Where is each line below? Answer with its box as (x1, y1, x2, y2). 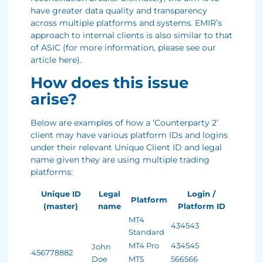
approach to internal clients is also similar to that (31, 29, 232, 41)
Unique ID (41, 189, 81, 198)
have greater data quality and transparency (31, 5, 207, 16)
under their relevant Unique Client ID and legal (31, 142, 222, 153)
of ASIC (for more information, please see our (31, 42, 216, 53)
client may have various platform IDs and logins (31, 130, 228, 141)
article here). (31, 54, 82, 65)
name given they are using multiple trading (31, 154, 210, 166)
